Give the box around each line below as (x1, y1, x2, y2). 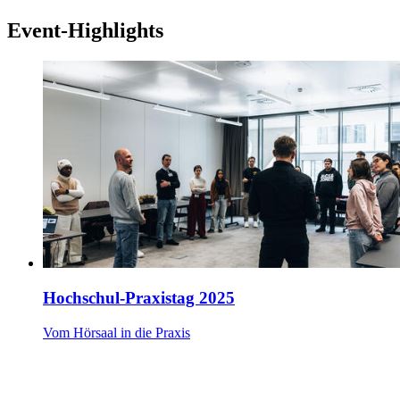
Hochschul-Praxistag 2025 (43, 288, 235, 308)
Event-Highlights (7, 18, 163, 42)
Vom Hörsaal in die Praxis (43, 324, 190, 340)
